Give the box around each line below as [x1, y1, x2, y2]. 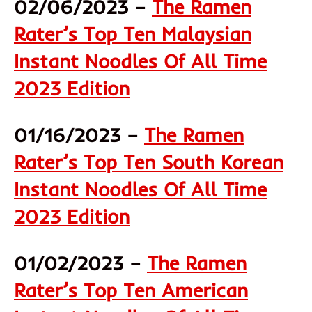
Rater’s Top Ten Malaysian [14, 21, 251, 46]
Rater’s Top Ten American [14, 277, 248, 302]
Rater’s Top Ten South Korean [14, 149, 283, 174]
